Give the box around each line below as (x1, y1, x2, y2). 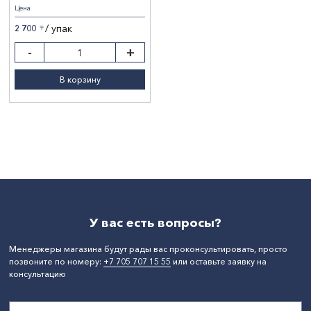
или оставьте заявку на (171, 256, 267, 267)
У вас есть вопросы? (90, 215, 221, 230)
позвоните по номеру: (9, 256, 103, 267)
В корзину (59, 74, 101, 85)
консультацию (9, 269, 66, 279)
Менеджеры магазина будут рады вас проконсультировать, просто (9, 244, 287, 254)
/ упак (45, 22, 72, 35)
